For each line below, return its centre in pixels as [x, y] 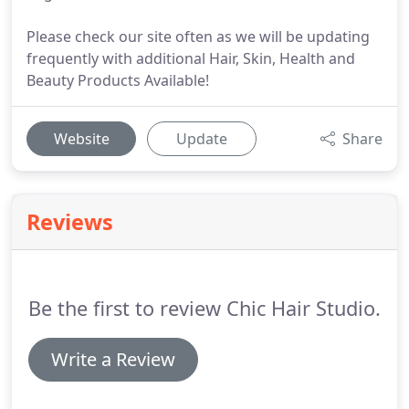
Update [202, 139]
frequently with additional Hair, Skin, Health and [191, 58]
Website [81, 139]
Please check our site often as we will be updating [198, 37]
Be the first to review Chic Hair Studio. [204, 308]
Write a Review [113, 359]
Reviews [70, 222]
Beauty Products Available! [118, 80]
